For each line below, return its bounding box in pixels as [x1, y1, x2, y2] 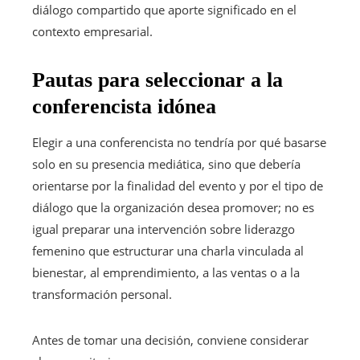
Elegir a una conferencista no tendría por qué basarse [32, 133, 326, 150]
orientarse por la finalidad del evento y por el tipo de [32, 177, 323, 194]
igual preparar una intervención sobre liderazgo [32, 220, 295, 237]
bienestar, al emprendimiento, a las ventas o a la [32, 264, 300, 280]
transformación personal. [32, 285, 172, 302]
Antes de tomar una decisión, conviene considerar [32, 331, 309, 348]
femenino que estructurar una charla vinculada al [32, 242, 304, 259]
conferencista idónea [32, 94, 216, 118]
